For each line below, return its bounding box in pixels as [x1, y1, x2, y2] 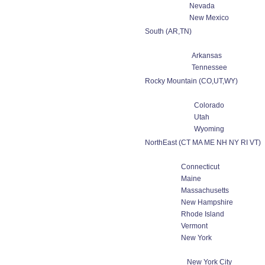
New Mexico [189, 14, 229, 22]
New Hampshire [180, 198, 233, 206]
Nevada [189, 2, 215, 10]
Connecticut [180, 163, 219, 171]
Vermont [180, 222, 208, 230]
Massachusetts [180, 186, 229, 195]
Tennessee [191, 63, 227, 72]
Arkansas [191, 51, 222, 60]
